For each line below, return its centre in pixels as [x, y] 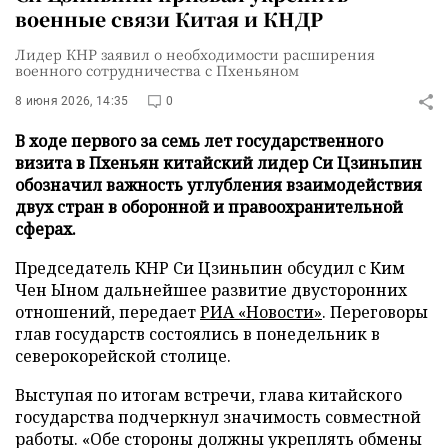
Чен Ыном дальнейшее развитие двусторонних [211, 290]
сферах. [45, 229]
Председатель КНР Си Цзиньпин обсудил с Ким [210, 268]
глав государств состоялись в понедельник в [197, 334]
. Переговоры [375, 312]
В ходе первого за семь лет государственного [199, 141]
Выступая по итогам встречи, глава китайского [208, 395]
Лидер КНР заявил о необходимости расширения [195, 54]
